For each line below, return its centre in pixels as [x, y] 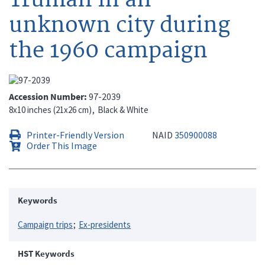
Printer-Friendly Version [75, 135]
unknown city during [119, 25]
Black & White [123, 109]
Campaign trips [45, 224]
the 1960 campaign [108, 51]
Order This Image [62, 145]
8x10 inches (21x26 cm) [50, 109]
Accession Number [46, 96]
